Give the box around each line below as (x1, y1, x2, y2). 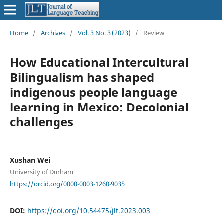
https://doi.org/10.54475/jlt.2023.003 (27, 206, 150, 216)
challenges (9, 113, 73, 130)
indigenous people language (9, 83, 177, 100)
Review (143, 28, 164, 37)
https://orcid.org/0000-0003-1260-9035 (9, 179, 125, 188)
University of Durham (9, 167, 73, 176)
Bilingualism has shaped (9, 68, 154, 85)
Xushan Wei (9, 155, 50, 165)
